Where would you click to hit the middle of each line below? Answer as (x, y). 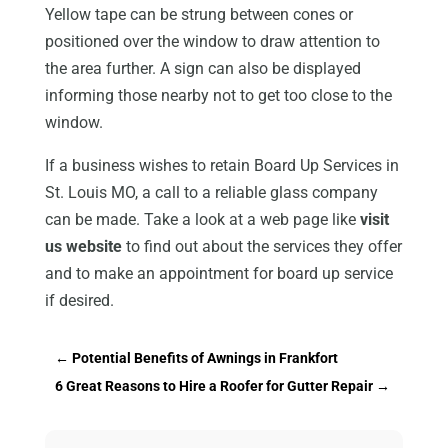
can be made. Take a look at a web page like (202, 219)
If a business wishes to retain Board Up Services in (221, 165)
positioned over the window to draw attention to (212, 41)
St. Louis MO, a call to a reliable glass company (211, 192)
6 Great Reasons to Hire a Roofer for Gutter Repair (213, 385)
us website (83, 246)
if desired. (79, 300)
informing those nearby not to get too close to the (218, 95)
